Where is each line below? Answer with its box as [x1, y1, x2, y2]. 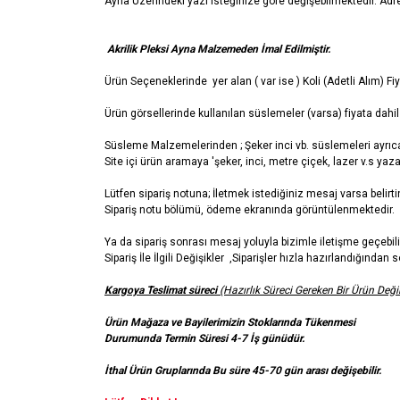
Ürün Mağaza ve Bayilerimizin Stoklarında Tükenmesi [104, 316, 355, 329]
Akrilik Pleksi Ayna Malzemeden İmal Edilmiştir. [104, 43, 330, 55]
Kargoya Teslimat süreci [104, 284, 220, 296]
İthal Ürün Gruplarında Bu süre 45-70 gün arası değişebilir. [104, 364, 381, 377]
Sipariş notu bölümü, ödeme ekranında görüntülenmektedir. [104, 204, 395, 216]
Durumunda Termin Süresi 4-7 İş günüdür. [104, 332, 304, 345]
